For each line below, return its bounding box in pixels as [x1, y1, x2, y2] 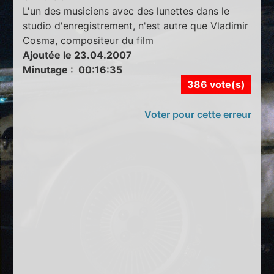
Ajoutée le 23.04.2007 [23, 48, 133, 61]
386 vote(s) [187, 78, 245, 91]
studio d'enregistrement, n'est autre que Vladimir [23, 19, 249, 32]
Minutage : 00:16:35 [23, 63, 123, 76]
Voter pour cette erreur [144, 108, 251, 120]
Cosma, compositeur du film [23, 34, 154, 46]
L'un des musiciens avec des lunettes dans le [23, 4, 230, 17]
